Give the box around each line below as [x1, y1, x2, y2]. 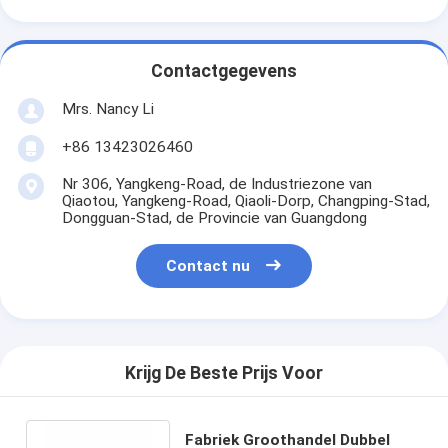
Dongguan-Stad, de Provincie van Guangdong [61, 208, 367, 227]
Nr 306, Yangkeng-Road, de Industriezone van [61, 174, 372, 193]
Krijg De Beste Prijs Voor [125, 363, 323, 384]
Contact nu [166, 257, 251, 276]
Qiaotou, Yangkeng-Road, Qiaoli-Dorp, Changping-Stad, [61, 191, 430, 210]
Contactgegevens [151, 61, 297, 82]
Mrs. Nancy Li [61, 99, 154, 118]
